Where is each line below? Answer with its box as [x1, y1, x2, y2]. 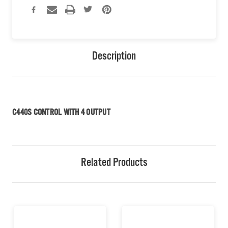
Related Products [80, 158, 148, 170]
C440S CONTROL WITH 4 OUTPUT [12, 109, 110, 119]
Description [92, 51, 136, 64]
